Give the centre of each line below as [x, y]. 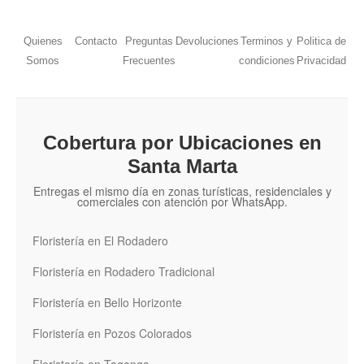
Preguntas [149, 41]
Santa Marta [182, 167]
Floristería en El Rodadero [100, 241]
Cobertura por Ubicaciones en [182, 143]
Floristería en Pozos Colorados [112, 334]
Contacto [95, 41]
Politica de [321, 41]
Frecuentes [149, 60]
